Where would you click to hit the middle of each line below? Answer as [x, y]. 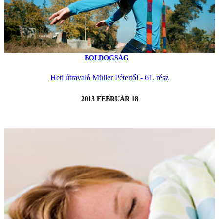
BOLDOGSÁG [107, 58]
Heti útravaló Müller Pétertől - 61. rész [109, 77]
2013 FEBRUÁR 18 [109, 99]
